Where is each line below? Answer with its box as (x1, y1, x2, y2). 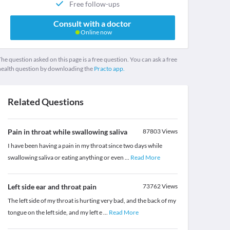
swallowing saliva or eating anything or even (7, 154, 125, 162)
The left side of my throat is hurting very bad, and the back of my (7, 197, 176, 205)
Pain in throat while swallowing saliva (7, 127, 127, 137)
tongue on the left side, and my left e (7, 208, 103, 217)
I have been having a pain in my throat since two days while (7, 142, 162, 150)
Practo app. (93, 65, 125, 73)
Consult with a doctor (53, 18, 132, 29)
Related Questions (7, 96, 84, 108)
